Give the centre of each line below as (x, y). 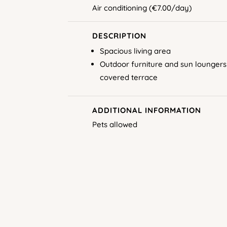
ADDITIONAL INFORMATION (146, 110)
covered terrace (128, 77)
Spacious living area (135, 51)
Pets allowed (115, 124)
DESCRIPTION (119, 35)
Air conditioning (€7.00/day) (142, 8)
